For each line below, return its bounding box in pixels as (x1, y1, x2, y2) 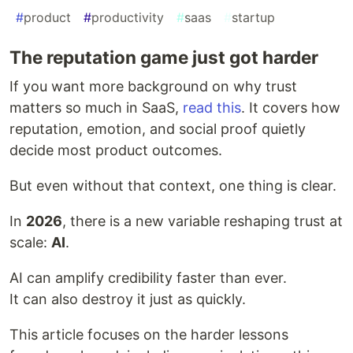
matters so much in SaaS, (9, 99, 183, 117)
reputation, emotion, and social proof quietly (9, 121, 306, 138)
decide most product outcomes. (9, 142, 222, 159)
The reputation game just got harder (9, 46, 318, 69)
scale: (9, 234, 51, 251)
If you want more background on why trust (9, 78, 297, 95)
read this (183, 99, 241, 117)
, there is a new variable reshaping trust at (62, 213, 343, 230)
